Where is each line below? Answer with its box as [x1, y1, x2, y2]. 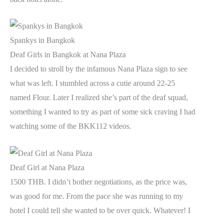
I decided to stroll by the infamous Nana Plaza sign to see [10, 65, 187, 74]
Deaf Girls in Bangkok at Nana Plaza [10, 50, 126, 59]
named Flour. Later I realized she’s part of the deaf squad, [10, 93, 188, 102]
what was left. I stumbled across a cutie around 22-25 [10, 79, 175, 88]
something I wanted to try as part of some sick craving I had [10, 108, 195, 116]
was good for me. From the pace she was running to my [10, 191, 183, 200]
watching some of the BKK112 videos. [10, 122, 131, 131]
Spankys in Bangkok [10, 36, 75, 45]
